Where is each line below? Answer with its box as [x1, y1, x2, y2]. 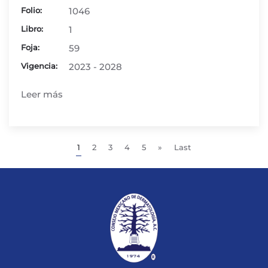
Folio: [21, 5, 42, 15]
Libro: [21, 24, 43, 33]
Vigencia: [21, 61, 57, 71]
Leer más [21, 89, 63, 100]
